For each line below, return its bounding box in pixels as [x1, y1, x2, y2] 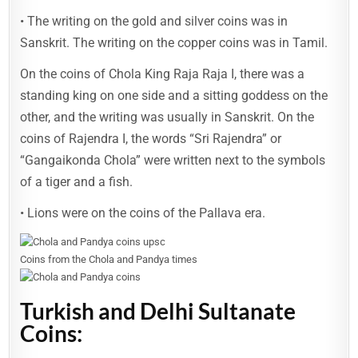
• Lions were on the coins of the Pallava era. [20, 205, 266, 221]
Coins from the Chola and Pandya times [20, 253, 198, 265]
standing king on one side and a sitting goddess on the [20, 87, 328, 103]
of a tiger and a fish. [20, 173, 133, 189]
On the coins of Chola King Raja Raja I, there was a [20, 66, 305, 82]
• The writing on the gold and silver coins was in [20, 13, 288, 29]
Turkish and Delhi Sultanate [20, 296, 296, 324]
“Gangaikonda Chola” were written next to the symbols [20, 152, 326, 168]
